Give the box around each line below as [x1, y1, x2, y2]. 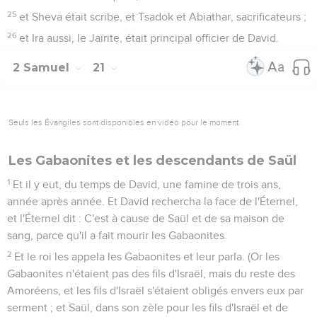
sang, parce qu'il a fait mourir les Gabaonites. [7, 229, 227, 241]
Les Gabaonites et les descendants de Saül [8, 152, 296, 168]
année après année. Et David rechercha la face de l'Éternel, [7, 195, 298, 207]
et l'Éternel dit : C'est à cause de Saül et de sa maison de [7, 212, 284, 224]
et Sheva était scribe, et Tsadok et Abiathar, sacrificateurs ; [19, 11, 307, 23]
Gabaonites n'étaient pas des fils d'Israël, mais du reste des [7, 267, 295, 279]
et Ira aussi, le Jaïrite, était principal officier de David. [19, 32, 279, 44]
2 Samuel [13, 60, 73, 74]
